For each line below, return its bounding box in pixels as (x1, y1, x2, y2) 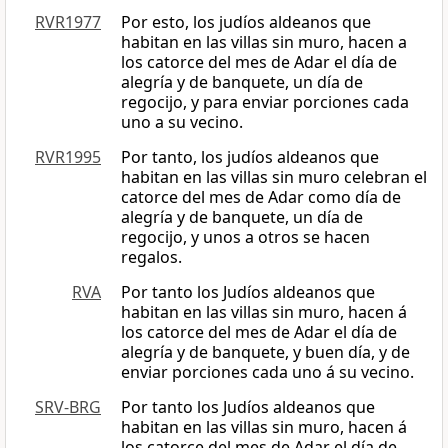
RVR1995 (35, 146, 101, 169)
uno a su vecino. (121, 111, 243, 134)
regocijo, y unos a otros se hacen (121, 226, 370, 249)
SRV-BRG (35, 396, 101, 419)
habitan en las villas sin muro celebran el (121, 166, 427, 189)
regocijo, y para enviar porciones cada (121, 91, 409, 114)
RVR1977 (35, 11, 101, 34)
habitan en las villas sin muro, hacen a (121, 31, 407, 54)
